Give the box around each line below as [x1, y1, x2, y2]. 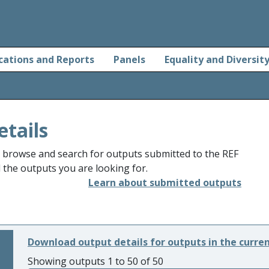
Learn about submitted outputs [88, 176, 241, 189]
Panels [113, 53, 145, 66]
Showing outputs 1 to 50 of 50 [28, 255, 163, 268]
